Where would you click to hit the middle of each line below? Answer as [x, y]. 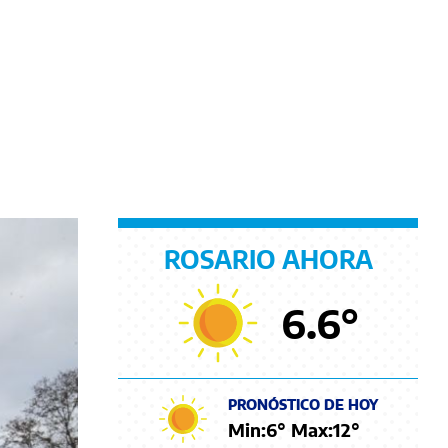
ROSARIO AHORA [268, 259]
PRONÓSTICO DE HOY [303, 404]
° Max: [305, 429]
